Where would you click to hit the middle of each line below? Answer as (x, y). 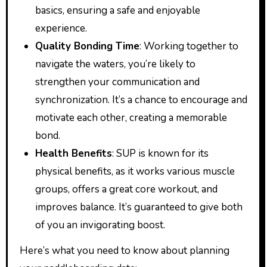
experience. (61, 28)
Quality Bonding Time (87, 46)
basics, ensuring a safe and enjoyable (117, 10)
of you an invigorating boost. (100, 225)
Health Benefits (73, 153)
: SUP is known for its (160, 153)
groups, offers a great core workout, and (126, 189)
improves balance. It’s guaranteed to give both (139, 207)
